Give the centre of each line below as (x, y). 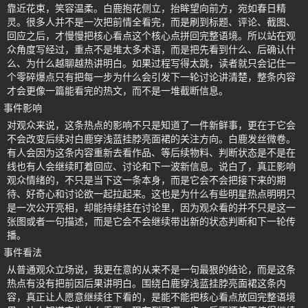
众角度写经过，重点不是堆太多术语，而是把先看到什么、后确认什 (151, 49)
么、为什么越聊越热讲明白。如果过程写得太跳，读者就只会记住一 (151, 63)
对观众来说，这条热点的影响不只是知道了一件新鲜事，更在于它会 (151, 125)
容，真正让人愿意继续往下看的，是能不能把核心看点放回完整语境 (151, 297)
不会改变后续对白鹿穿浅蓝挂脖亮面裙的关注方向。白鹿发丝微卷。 (151, 139)
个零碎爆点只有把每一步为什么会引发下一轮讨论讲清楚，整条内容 (151, 77)
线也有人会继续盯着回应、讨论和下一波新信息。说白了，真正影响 (151, 166)
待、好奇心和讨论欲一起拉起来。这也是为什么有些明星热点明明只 (151, 194)
